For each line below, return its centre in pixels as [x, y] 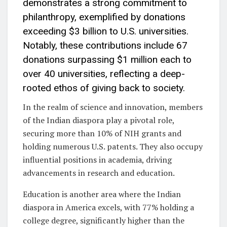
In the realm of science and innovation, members [113, 107]
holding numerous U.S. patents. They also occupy [113, 146]
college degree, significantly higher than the [104, 220]
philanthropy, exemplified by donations [104, 17]
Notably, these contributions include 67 [105, 46]
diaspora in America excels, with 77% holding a [108, 207]
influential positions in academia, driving [97, 159]
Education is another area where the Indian [102, 194]
